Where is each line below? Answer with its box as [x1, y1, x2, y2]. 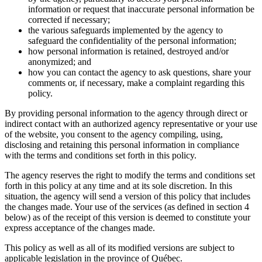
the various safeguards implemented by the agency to [28, 25, 223, 35]
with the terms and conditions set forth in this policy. [5, 150, 196, 160]
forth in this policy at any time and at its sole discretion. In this [5, 180, 232, 191]
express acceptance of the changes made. [5, 222, 155, 233]
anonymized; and [28, 56, 91, 67]
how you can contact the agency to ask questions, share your [28, 67, 251, 77]
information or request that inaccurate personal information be [28, 4, 254, 14]
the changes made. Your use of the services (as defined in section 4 [5, 201, 249, 212]
